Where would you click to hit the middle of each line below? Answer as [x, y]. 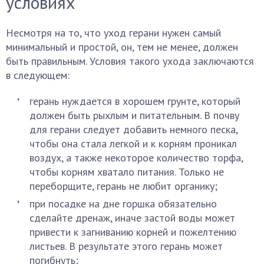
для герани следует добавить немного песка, [133, 129]
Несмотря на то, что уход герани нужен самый [113, 33]
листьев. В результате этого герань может [126, 246]
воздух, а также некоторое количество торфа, [136, 158]
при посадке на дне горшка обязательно [123, 204]
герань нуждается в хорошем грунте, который [135, 101]
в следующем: [38, 75]
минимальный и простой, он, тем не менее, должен [122, 47]
